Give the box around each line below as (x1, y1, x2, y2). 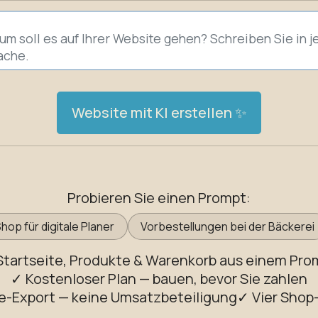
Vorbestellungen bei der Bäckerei (141, 219, 315, 234)
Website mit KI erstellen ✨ (72, 103, 246, 122)
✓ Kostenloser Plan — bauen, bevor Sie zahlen (11, 269, 307, 288)
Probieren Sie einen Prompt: (67, 188, 251, 207)
